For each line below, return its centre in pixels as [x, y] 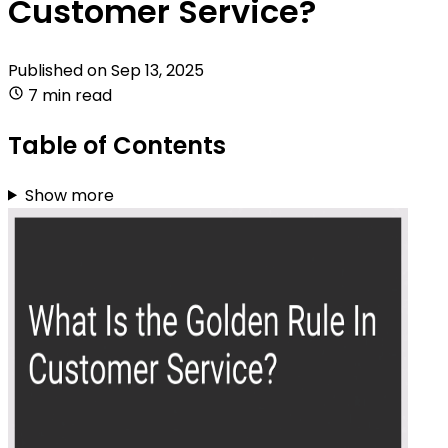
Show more [69, 195]
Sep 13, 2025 [157, 70]
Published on [59, 70]
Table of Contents [117, 145]
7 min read [70, 95]
